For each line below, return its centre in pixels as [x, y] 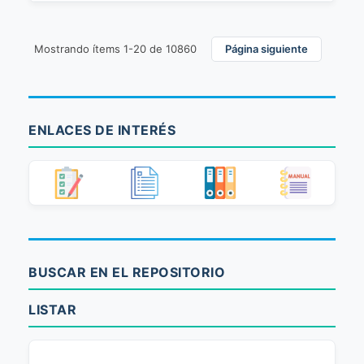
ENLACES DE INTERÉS [102, 130]
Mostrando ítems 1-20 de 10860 [115, 49]
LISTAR [52, 310]
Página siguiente [266, 49]
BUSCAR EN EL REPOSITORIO [127, 272]
